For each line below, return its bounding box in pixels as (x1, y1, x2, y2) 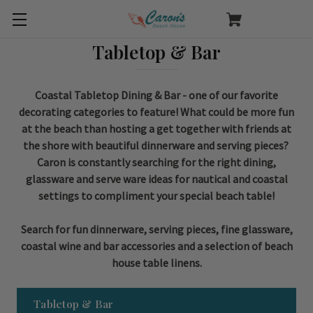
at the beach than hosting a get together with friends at (22, 122, 291, 136)
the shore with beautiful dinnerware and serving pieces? (22, 138, 291, 152)
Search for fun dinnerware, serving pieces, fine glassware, (20, 222, 293, 236)
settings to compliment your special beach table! (38, 189, 275, 203)
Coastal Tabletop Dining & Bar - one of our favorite (35, 88, 278, 102)
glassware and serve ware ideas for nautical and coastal (25, 172, 288, 186)
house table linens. (111, 256, 202, 270)
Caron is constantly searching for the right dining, (37, 155, 276, 169)
